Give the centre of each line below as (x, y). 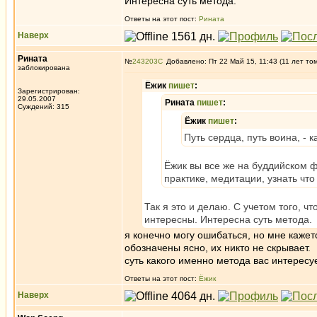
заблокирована (44, 68)
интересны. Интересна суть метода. (228, 219)
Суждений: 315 (44, 106)
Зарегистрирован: (49, 91)
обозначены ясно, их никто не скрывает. (218, 248)
